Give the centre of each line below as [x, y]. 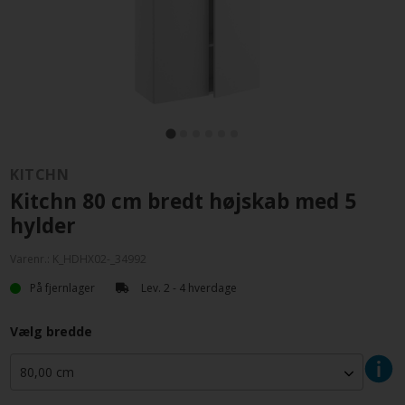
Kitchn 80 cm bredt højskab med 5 [184, 202]
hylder [43, 226]
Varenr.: [32, 259]
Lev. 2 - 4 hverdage [188, 288]
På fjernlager [64, 288]
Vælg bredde [52, 332]
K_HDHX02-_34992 [100, 259]
